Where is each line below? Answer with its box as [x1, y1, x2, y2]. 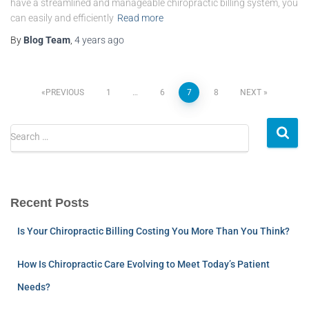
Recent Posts [10, 195, 89, 210]
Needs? [17, 281, 50, 292]
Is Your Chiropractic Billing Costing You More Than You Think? [17, 225, 290, 237]
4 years [74, 34, 106, 46]
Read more [117, 12, 163, 23]
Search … [10, 130, 48, 142]
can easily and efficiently [10, 12, 114, 23]
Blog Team [23, 34, 70, 46]
